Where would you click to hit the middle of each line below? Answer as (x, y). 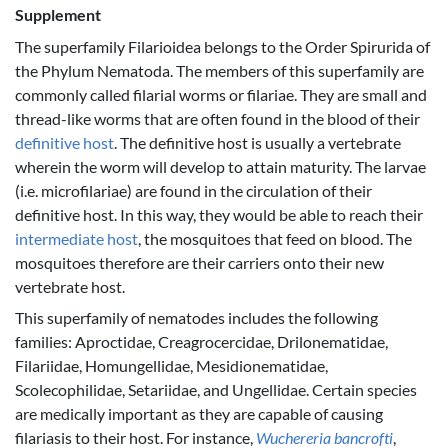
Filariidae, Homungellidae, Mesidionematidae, (171, 366)
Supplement (58, 15)
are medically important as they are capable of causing (199, 414)
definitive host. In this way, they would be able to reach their (219, 214)
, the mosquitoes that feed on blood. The (275, 238)
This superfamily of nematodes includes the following (196, 318)
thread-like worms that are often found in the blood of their (217, 118)
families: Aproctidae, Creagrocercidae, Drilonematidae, (201, 342)
